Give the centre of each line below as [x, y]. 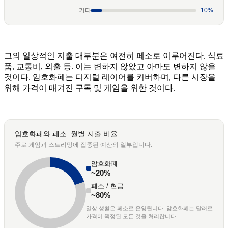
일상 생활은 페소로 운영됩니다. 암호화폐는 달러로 [149, 208]
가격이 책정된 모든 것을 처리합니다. [132, 217]
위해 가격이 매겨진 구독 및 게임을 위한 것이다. [90, 88]
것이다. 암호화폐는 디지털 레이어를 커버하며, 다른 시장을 [110, 77]
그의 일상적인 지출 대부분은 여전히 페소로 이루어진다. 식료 [114, 55]
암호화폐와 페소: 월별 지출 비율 [66, 134]
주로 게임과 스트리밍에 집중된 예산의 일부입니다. [83, 144]
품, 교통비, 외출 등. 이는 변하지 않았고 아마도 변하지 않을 [110, 66]
